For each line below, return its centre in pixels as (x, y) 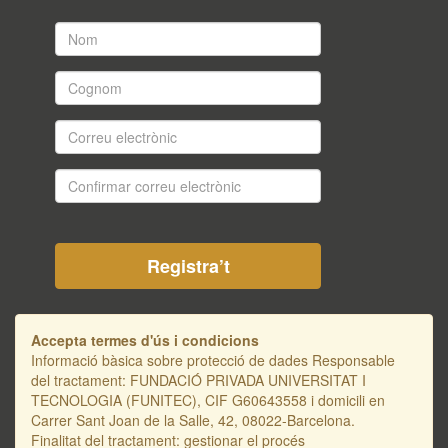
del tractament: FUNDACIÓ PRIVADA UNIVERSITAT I (198, 380)
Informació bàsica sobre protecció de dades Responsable (213, 360)
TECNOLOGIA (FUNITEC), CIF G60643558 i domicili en (208, 400)
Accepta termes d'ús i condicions (145, 340)
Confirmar (87, 178)
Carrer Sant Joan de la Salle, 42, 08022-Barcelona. (193, 420)
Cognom (83, 80)
